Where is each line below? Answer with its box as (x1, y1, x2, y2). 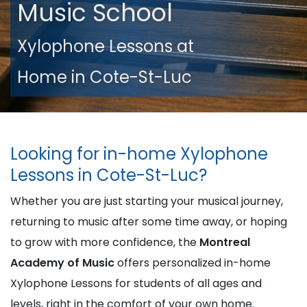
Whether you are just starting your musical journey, (10, 193, 283, 209)
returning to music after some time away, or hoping (10, 214, 287, 230)
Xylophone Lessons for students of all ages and (10, 275, 262, 291)
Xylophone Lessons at (17, 35, 194, 58)
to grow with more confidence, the (10, 234, 199, 250)
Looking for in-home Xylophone (10, 143, 268, 165)
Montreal (199, 234, 250, 250)
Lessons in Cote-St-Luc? (10, 164, 207, 186)
